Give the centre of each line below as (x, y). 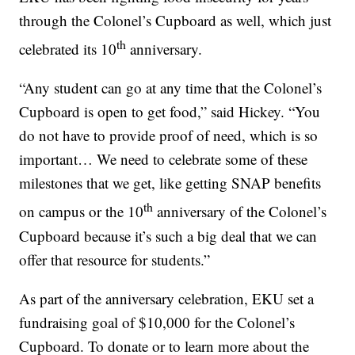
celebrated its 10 (68, 49)
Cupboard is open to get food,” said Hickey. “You (170, 112)
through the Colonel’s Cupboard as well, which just (176, 20)
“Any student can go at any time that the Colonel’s (171, 88)
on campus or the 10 (82, 212)
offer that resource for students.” (115, 259)
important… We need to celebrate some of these (164, 159)
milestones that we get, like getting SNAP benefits (170, 183)
